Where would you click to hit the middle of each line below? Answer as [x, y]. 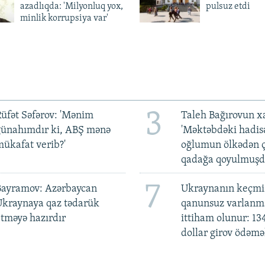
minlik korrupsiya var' [64, 19]
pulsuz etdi [228, 7]
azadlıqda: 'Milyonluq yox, [71, 7]
